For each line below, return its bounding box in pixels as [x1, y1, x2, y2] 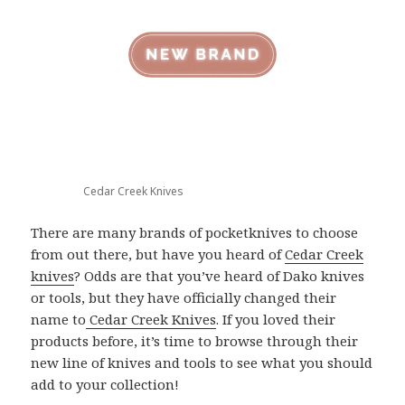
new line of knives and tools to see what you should [31, 353, 373, 372]
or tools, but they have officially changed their [31, 288, 337, 307]
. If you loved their [216, 310, 336, 329]
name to [31, 310, 87, 329]
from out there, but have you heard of [31, 245, 286, 264]
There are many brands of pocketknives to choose [31, 223, 359, 242]
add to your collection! [31, 375, 180, 394]
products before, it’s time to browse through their [31, 332, 359, 351]
